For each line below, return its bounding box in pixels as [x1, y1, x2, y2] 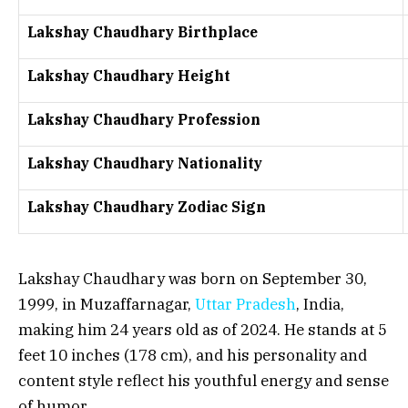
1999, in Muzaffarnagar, [18, 294, 195, 315]
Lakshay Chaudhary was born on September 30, [18, 269, 367, 290]
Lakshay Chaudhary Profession [27, 110, 260, 129]
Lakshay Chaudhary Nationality [27, 154, 262, 173]
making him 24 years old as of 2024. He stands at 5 [18, 320, 387, 341]
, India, [296, 294, 344, 315]
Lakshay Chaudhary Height [27, 66, 230, 86]
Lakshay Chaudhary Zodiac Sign [27, 198, 266, 217]
